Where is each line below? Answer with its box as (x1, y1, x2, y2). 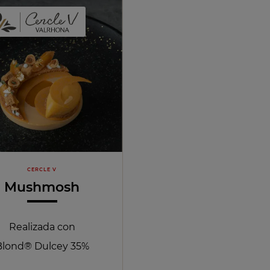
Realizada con (8, 221, 75, 233)
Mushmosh (4, 178, 80, 195)
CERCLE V (27, 166, 57, 173)
